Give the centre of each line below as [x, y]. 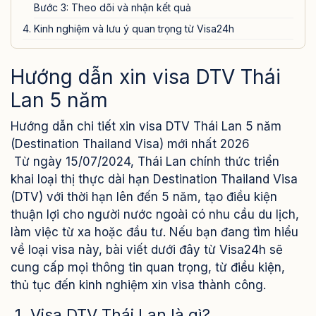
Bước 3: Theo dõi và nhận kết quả [113, 7]
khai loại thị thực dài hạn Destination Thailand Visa [154, 179]
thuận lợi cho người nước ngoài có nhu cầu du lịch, [155, 214]
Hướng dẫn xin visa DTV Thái [146, 77]
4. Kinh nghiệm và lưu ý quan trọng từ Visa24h [128, 29]
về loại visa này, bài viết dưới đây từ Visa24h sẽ [147, 250]
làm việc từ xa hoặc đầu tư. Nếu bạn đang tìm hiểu [154, 232]
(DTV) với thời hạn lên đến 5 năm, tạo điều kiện [144, 197]
